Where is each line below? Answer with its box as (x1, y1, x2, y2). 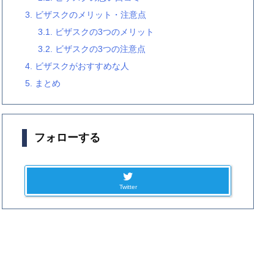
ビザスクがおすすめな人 (32, 61, 129, 71)
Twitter (119, 183, 137, 190)
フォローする (34, 131, 100, 144)
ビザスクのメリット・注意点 (32, 10, 146, 20)
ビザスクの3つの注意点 (53, 44, 146, 54)
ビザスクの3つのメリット (53, 27, 154, 37)
